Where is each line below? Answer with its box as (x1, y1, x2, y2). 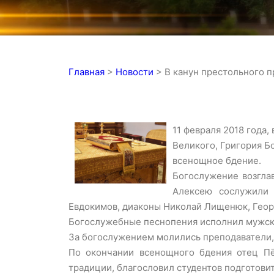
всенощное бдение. (172, 155, 261, 167)
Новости (116, 66, 154, 78)
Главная (68, 66, 105, 78)
